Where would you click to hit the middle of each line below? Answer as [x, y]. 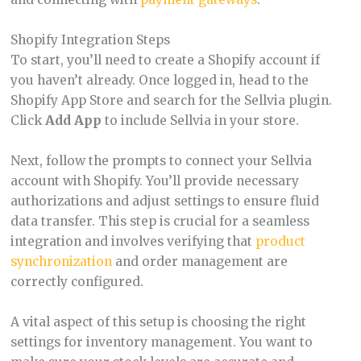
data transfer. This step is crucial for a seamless [160, 221]
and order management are [199, 261]
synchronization [61, 261]
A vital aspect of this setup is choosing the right [158, 322]
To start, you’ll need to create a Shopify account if [165, 60]
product [280, 241]
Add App [73, 121]
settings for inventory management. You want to [161, 342]
